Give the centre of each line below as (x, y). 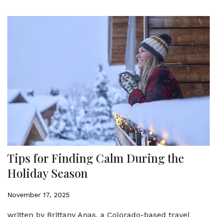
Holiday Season (47, 173)
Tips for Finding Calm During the (96, 158)
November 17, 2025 (39, 194)
